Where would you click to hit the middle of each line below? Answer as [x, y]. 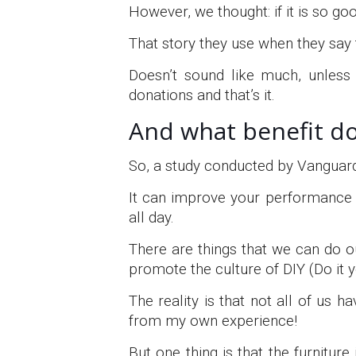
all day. [151, 217]
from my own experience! [213, 321]
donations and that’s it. [202, 95]
